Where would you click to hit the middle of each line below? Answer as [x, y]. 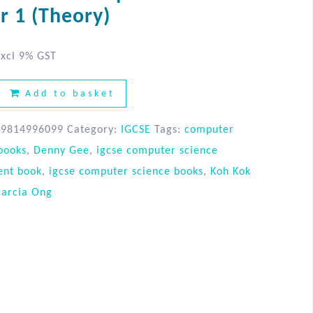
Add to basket [70, 94]
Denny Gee [61, 151]
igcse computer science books [126, 172]
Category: [94, 130]
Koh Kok [230, 172]
